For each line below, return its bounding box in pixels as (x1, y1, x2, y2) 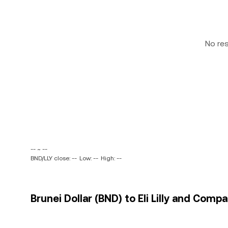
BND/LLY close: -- (31, 155, 77, 162)
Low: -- (79, 155, 98, 162)
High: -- (101, 155, 122, 162)
